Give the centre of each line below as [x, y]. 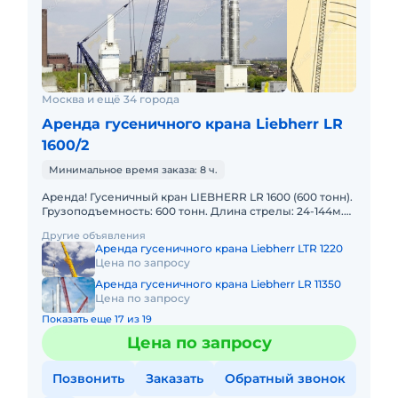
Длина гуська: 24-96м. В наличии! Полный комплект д [193, 225]
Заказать [175, 378]
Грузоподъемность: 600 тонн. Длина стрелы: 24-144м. [126, 211]
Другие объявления [94, 235]
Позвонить [88, 378]
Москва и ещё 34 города [111, 99]
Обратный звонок [285, 378]
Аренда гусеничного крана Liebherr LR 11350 [218, 284]
